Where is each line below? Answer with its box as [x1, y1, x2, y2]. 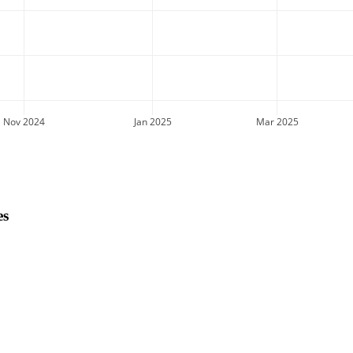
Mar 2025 [255, 114, 299, 128]
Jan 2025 [132, 114, 172, 128]
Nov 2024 [2, 114, 45, 128]
